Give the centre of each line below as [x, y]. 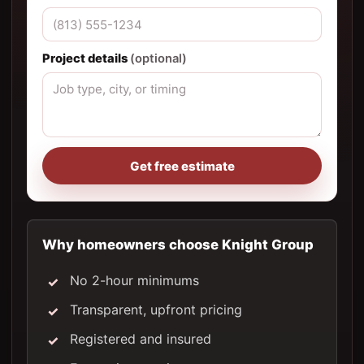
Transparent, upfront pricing [156, 310]
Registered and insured [141, 339]
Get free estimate [182, 166]
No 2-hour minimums [134, 281]
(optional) [158, 59]
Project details [86, 59]
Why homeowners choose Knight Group [178, 245]
